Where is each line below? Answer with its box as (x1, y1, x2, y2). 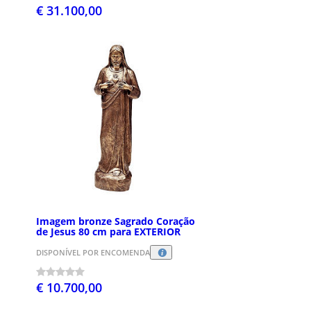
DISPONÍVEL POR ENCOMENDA (36, 247, 150, 258)
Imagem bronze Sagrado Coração (36, 214, 195, 228)
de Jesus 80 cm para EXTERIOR (36, 224, 180, 238)
